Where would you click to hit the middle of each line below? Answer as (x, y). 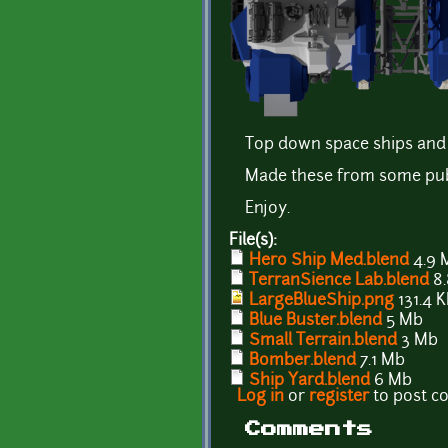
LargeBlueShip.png (321, 300)
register (339, 396)
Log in (260, 396)
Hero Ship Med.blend (329, 260)
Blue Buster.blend (315, 320)
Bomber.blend (302, 360)
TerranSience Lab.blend (339, 280)
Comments (309, 428)
